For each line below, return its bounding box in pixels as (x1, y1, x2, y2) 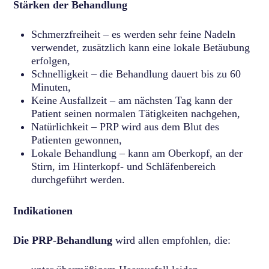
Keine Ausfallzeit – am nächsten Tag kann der (31, 94, 233, 106)
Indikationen (13, 204, 73, 217)
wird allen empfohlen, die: (112, 234, 231, 246)
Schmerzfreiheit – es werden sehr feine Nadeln (31, 28, 236, 40)
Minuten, (31, 80, 71, 93)
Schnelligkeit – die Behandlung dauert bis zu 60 (31, 67, 241, 80)
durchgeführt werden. (31, 173, 125, 186)
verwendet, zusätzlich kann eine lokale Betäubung (31, 41, 250, 53)
